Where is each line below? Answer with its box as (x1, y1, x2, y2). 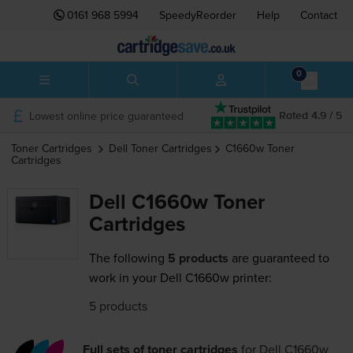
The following (88, 249, 165, 267)
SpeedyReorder (159, 7, 236, 23)
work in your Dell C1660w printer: (88, 269, 272, 287)
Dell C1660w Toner (88, 187, 265, 217)
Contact (300, 7, 337, 23)
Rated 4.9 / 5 (279, 110, 342, 121)
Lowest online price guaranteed (28, 107, 184, 124)
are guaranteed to (228, 249, 329, 267)
